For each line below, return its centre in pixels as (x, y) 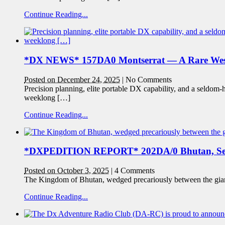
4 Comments (135, 171)
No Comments (149, 79)
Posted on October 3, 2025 (67, 171)
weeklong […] (47, 97)
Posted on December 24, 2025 (72, 79)
